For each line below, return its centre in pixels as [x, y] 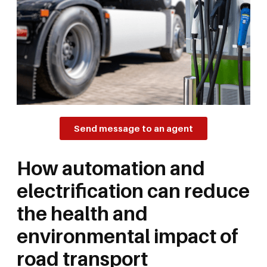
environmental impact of [128, 236]
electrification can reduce [133, 191]
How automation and [111, 168]
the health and [82, 214]
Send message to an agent [133, 128]
